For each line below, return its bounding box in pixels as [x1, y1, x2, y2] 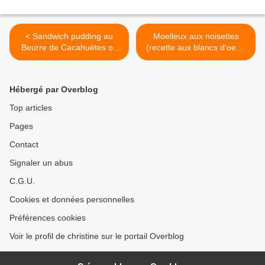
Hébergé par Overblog [9, 85, 98, 95]
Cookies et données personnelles [9, 195, 134, 205]
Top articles [9, 103, 52, 113]
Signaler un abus [9, 158, 73, 168]
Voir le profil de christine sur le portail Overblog [9, 231, 184, 241]
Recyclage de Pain [34, 54, 104, 64]
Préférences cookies [9, 213, 86, 223]
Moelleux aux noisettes [153, 31, 239, 41]
